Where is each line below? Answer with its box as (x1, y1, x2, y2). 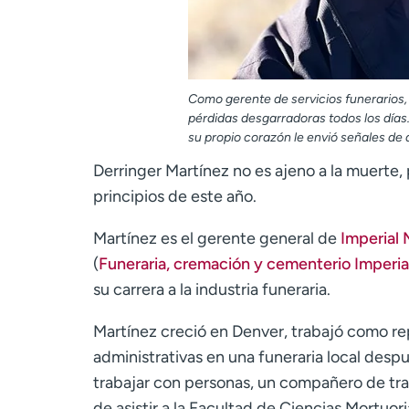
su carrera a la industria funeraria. (93, 278, 330, 299)
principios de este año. (93, 185, 257, 206)
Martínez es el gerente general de (93, 227, 341, 248)
